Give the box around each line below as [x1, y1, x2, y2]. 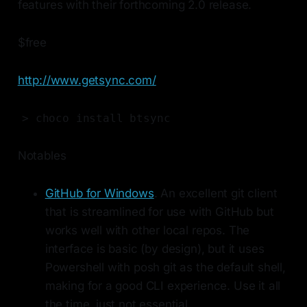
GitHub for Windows [45, 186, 154, 201]
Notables [17, 149, 66, 163]
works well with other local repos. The [45, 223, 250, 238]
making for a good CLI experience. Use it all [45, 279, 281, 293]
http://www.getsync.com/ [17, 73, 156, 88]
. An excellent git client [153, 186, 278, 201]
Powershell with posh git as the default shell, [45, 260, 286, 275]
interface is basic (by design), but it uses [45, 242, 265, 256]
